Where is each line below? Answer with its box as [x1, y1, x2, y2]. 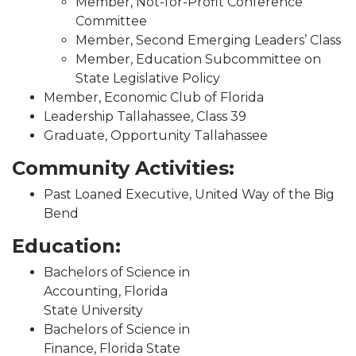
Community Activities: [12, 156, 234, 180]
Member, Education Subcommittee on [75, 51, 321, 67]
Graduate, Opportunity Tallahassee [44, 127, 268, 143]
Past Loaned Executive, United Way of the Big [44, 186, 335, 202]
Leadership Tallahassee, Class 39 [44, 108, 246, 124]
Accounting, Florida [44, 283, 168, 299]
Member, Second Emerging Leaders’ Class [75, 32, 341, 48]
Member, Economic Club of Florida [44, 89, 264, 105]
